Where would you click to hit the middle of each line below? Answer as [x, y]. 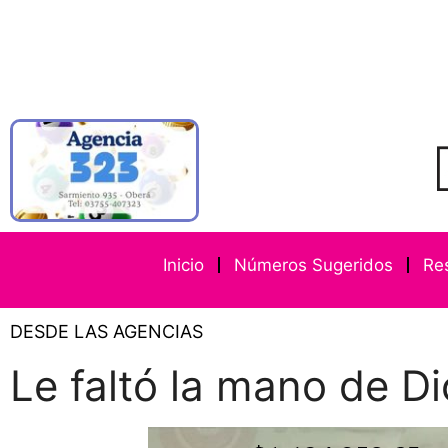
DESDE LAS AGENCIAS [106, 331]
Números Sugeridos [314, 265]
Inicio [184, 265]
